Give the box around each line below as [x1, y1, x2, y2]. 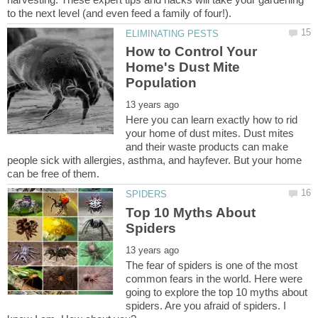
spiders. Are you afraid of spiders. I [126, 299, 287, 312]
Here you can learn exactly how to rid [126, 114, 298, 126]
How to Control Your [126, 44, 258, 60]
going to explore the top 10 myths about [126, 285, 308, 298]
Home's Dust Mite [126, 60, 241, 75]
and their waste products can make [126, 141, 289, 153]
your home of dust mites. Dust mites [126, 127, 295, 140]
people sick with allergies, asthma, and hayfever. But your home [7, 154, 302, 167]
